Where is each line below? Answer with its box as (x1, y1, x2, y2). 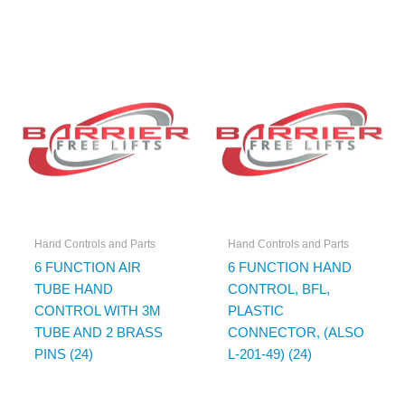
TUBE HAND (33, 282, 113, 297)
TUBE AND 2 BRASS (33, 325, 163, 341)
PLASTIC (227, 304, 284, 319)
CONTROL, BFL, (227, 282, 330, 297)
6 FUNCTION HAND (227, 260, 352, 276)
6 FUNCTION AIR (33, 260, 141, 276)
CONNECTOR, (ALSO (227, 325, 364, 341)
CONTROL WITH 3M (33, 304, 161, 319)
